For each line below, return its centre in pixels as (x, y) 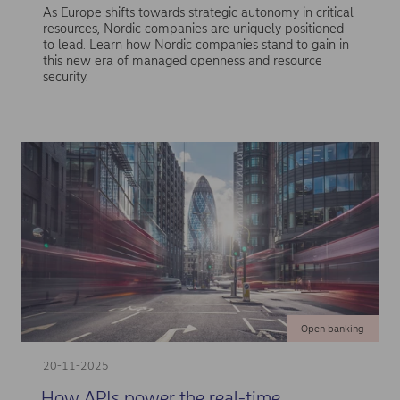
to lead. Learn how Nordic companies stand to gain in (196, 44)
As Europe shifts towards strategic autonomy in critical (198, 12)
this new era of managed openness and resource (182, 60)
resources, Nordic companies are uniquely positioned (193, 28)
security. (65, 76)
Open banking (332, 328)
